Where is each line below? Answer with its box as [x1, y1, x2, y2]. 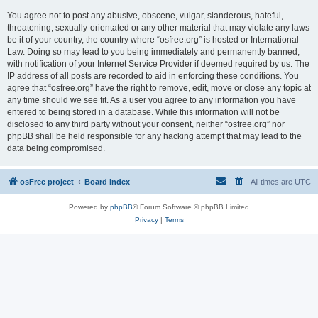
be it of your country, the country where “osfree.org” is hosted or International [7, 35, 299, 45]
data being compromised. [7, 143, 105, 153]
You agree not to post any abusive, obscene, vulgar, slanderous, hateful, [7, 11, 283, 21]
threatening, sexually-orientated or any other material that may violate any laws [7, 23, 309, 33]
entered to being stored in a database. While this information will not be [7, 107, 280, 117]
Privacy [134, 216, 158, 224]
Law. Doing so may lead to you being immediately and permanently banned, [7, 47, 300, 57]
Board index [84, 177, 130, 186]
